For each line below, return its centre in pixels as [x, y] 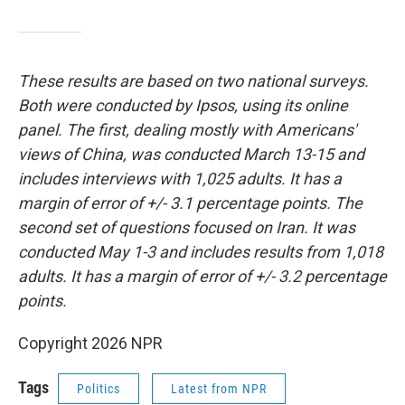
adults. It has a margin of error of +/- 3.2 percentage [202, 276]
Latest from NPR [219, 389]
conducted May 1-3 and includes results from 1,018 [201, 252]
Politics [99, 389]
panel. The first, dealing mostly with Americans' [187, 130]
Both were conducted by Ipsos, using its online [183, 105]
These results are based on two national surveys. [193, 81]
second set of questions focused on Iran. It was [187, 227]
